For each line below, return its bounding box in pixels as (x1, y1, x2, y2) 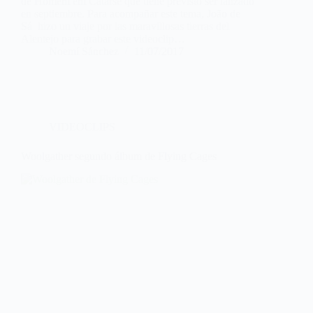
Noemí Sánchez (49, 45, 119, 58)
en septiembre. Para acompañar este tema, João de (21, 8, 240, 20)
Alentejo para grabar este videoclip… (21, 33, 185, 45)
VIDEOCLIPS (49, 121, 115, 133)
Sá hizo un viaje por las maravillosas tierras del (21, 20, 229, 33)
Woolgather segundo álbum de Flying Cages (21, 150, 217, 163)
